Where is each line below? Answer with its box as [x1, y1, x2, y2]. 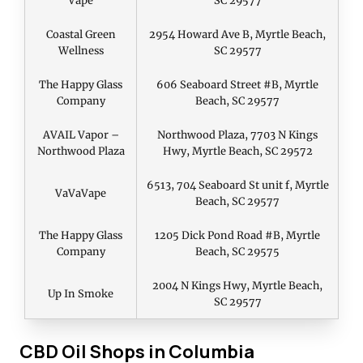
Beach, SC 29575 [195, 245, 280, 258]
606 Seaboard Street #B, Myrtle [156, 78, 318, 92]
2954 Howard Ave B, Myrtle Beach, [149, 28, 326, 41]
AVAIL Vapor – [42, 128, 119, 142]
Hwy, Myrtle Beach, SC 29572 [162, 144, 313, 158]
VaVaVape [55, 186, 106, 200]
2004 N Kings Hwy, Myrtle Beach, [152, 279, 322, 293]
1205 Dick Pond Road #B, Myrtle [155, 228, 320, 242]
